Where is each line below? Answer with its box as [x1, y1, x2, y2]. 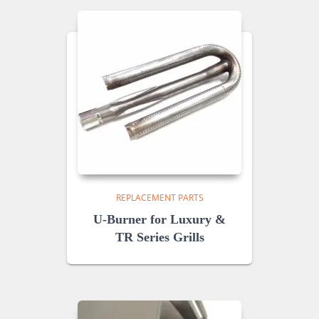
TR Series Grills [115, 229, 204, 244]
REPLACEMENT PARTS [115, 191, 204, 204]
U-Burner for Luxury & [93, 211, 226, 226]
